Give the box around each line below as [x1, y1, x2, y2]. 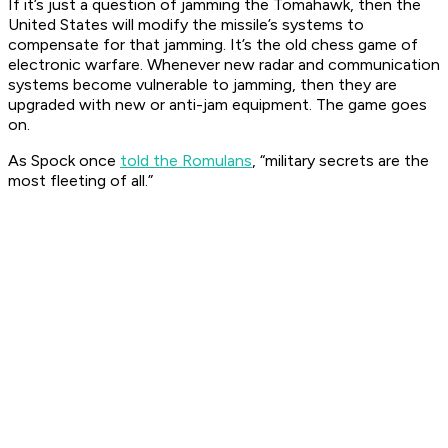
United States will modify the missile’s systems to [8, 15, 364, 35]
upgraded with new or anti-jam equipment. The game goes [8, 95, 427, 115]
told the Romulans [120, 151, 252, 171]
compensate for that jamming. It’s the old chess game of [8, 35, 418, 55]
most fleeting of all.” [8, 171, 153, 191]
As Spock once [8, 151, 120, 171]
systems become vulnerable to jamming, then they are [8, 75, 397, 95]
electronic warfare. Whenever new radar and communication [8, 55, 440, 75]
